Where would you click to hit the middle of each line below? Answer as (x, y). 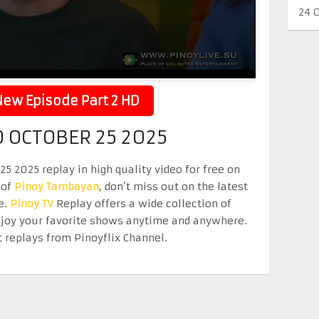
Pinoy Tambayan (57, 187)
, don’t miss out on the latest (173, 187)
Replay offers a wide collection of (142, 204)
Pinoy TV (32, 204)
